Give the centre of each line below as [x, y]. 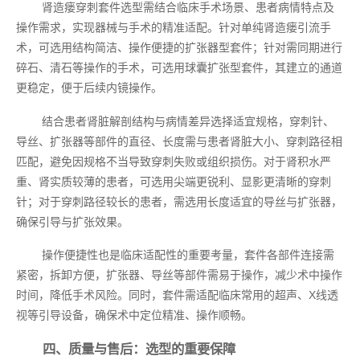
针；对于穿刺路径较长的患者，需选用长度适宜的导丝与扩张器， [179, 201]
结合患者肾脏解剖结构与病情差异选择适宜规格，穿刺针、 [188, 121]
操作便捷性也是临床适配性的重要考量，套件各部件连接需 [188, 255]
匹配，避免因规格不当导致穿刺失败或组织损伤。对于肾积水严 [174, 161]
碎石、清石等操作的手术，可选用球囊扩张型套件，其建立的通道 [179, 68]
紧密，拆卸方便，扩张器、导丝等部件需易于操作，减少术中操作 [179, 275]
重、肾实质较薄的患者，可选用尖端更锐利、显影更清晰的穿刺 [174, 181]
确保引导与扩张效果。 [72, 221]
